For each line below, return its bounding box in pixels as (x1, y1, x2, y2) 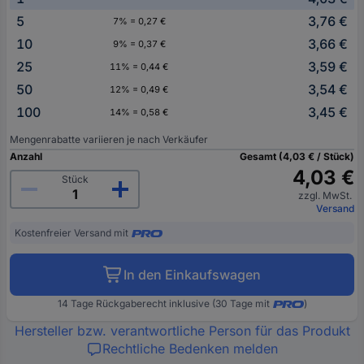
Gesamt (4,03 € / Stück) (240, 149, 354, 162)
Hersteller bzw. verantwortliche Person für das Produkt (14, 322, 350, 339)
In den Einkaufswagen (123, 266, 261, 283)
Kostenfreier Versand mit (15, 226, 128, 239)
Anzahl (10, 149, 42, 162)
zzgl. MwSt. (298, 188, 354, 201)
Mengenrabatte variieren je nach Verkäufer (10, 132, 208, 145)
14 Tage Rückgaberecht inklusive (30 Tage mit (57, 297, 270, 310)
